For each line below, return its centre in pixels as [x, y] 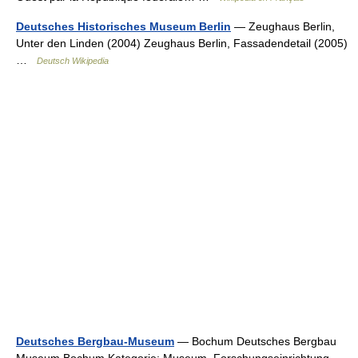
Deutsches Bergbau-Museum [95, 342]
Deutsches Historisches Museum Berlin [123, 27]
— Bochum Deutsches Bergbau [255, 342]
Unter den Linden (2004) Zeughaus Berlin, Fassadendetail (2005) [182, 44]
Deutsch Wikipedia [73, 61]
